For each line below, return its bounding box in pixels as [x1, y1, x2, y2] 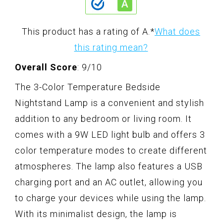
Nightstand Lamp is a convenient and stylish [15, 98, 204, 109]
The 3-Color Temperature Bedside [15, 82, 161, 93]
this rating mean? [74, 42, 148, 53]
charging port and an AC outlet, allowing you [15, 177, 203, 188]
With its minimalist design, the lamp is [15, 209, 177, 220]
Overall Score [15, 62, 77, 73]
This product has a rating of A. [22, 26, 150, 37]
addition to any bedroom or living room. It [15, 113, 192, 124]
